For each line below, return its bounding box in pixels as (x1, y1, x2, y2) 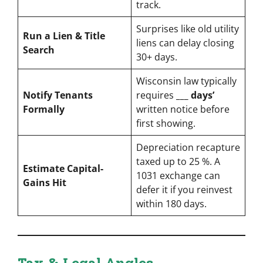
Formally (23, 102, 65, 116)
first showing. (136, 116, 195, 130)
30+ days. (136, 50, 177, 63)
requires (136, 88, 176, 102)
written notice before (136, 102, 230, 116)
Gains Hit (23, 176, 66, 189)
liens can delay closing (136, 36, 234, 49)
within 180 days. (136, 197, 207, 210)
